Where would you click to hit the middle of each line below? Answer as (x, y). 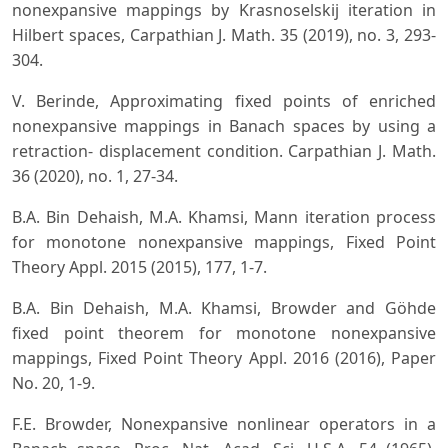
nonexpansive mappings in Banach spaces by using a (224, 126)
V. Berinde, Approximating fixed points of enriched (224, 101)
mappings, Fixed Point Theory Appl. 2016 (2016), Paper (224, 358)
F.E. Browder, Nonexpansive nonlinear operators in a (224, 424)
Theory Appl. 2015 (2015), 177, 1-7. (139, 267)
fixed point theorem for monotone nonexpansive (224, 333)
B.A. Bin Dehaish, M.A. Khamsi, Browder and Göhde (224, 308)
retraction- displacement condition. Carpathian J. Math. (224, 151)
